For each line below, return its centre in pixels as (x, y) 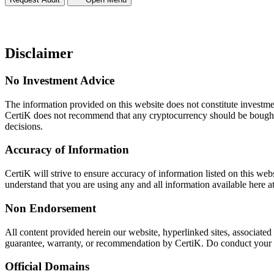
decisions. (24, 126)
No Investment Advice (60, 80)
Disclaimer (39, 53)
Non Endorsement (50, 208)
